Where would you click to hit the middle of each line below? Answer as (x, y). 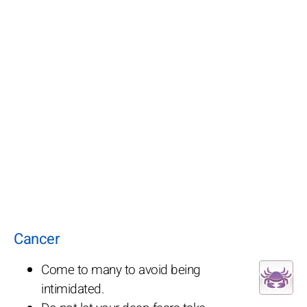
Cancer (36, 239)
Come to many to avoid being (121, 270)
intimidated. (73, 289)
